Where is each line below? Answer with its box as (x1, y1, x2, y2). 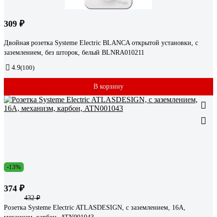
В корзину (93, 83, 124, 91)
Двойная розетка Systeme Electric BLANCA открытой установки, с (4, 39, 198, 47)
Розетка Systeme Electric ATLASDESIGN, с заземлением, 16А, (4, 204, 186, 212)
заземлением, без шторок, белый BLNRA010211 (4, 49, 144, 57)
